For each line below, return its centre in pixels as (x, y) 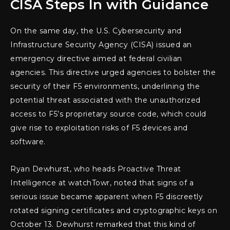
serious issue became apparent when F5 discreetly (107, 197)
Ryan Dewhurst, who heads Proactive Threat (96, 169)
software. (28, 142)
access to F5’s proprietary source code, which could (108, 114)
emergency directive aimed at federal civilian (96, 59)
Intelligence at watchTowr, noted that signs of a (102, 183)
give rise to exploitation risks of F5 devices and (99, 128)
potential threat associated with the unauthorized (106, 100)
